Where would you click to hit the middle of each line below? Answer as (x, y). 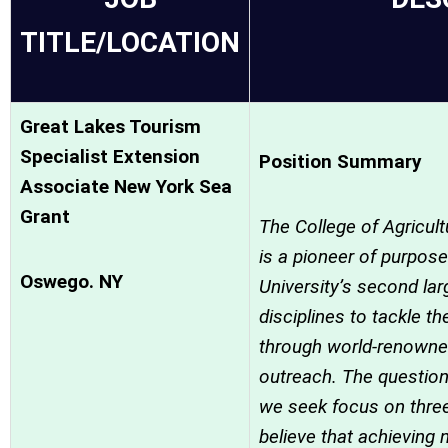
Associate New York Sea (126, 186)
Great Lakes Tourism (110, 126)
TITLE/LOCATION (130, 42)
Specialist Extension (110, 156)
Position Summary (340, 161)
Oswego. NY (71, 281)
